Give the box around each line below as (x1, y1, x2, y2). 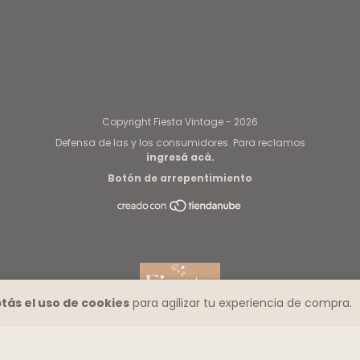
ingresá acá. (145, 150, 215, 165)
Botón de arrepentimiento (108, 171, 252, 186)
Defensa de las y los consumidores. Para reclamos (55, 136, 305, 150)
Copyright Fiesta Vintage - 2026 (102, 115, 258, 129)
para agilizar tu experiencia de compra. (129, 295, 352, 311)
